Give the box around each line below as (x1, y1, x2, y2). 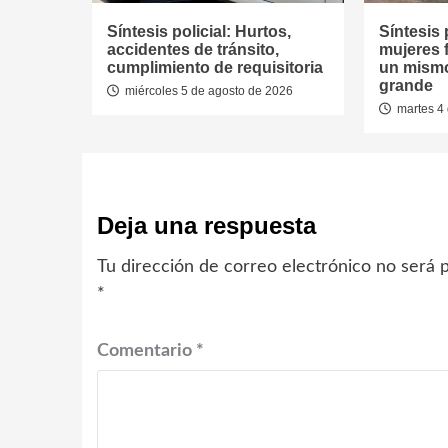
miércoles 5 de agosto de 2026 (122, 84, 293, 99)
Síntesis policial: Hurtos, (107, 23, 291, 41)
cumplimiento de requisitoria (107, 59, 323, 77)
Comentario (97, 342, 196, 361)
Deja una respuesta (97, 212, 316, 240)
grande (378, 77, 433, 95)
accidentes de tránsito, (107, 41, 279, 59)
